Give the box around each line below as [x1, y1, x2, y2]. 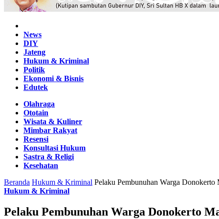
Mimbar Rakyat [23, 126, 77, 134]
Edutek [23, 83, 48, 91]
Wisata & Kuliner [23, 117, 82, 126]
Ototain [23, 108, 48, 117]
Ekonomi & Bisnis [23, 74, 84, 83]
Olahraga [23, 99, 55, 108]
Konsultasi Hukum [23, 143, 86, 152]
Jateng [23, 47, 45, 56]
